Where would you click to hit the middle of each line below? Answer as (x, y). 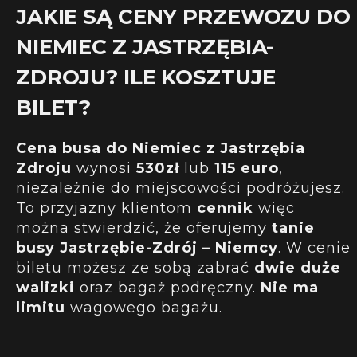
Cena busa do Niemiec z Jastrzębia (161, 148)
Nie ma (290, 287)
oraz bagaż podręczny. (168, 287)
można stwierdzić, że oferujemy (144, 228)
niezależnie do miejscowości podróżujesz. (180, 188)
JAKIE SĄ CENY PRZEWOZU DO (183, 16)
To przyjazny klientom (106, 208)
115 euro (244, 168)
